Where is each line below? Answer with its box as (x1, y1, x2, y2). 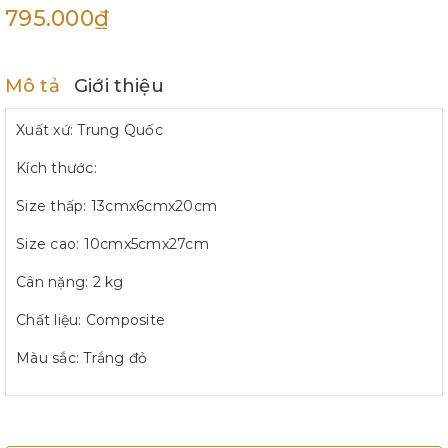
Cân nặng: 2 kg (16, 272, 124, 291)
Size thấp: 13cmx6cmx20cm (16, 196, 217, 215)
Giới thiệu (74, 73, 164, 97)
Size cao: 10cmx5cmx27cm (16, 234, 209, 253)
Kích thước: (16, 158, 97, 177)
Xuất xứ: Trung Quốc (16, 120, 163, 139)
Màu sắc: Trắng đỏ (16, 348, 148, 367)
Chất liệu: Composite (16, 310, 165, 329)
